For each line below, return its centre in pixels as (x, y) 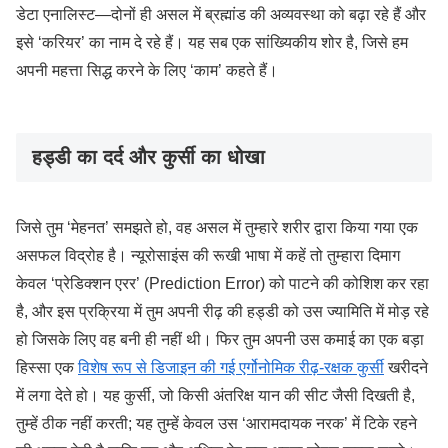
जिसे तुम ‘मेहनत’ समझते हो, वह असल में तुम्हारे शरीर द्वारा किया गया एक (217, 228)
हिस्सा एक (47, 368)
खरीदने (406, 368)
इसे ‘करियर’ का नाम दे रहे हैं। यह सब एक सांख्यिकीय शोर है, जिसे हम (212, 42)
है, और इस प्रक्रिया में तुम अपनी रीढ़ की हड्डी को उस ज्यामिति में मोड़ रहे (222, 312)
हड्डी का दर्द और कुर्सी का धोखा (148, 156)
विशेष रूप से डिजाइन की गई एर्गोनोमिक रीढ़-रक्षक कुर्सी (231, 368)
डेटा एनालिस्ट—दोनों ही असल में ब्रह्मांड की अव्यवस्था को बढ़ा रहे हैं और (221, 14)
